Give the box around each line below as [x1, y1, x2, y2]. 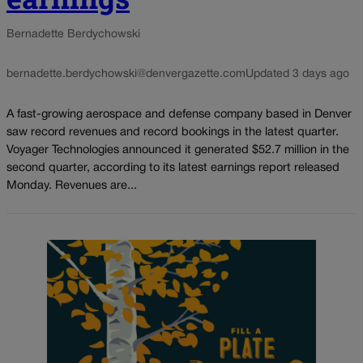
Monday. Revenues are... [6, 180, 137, 191]
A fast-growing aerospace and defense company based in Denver [6, 109, 352, 120]
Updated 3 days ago [246, 69, 349, 80]
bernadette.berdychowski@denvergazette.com [6, 69, 246, 80]
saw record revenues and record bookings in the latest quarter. [6, 126, 339, 138]
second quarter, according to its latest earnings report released [6, 162, 340, 173]
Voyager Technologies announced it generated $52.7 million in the [6, 144, 349, 156]
